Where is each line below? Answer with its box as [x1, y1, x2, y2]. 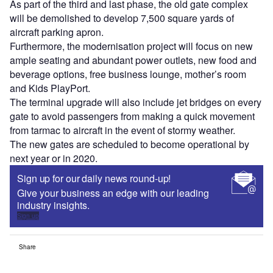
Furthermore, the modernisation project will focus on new [10, 38, 253, 53]
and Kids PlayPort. [10, 80, 90, 95]
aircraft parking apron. [10, 24, 104, 39]
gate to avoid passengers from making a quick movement [10, 108, 255, 123]
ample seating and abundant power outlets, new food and [10, 52, 257, 67]
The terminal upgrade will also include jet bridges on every [10, 94, 261, 109]
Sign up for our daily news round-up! [17, 171, 171, 185]
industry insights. [17, 197, 90, 212]
